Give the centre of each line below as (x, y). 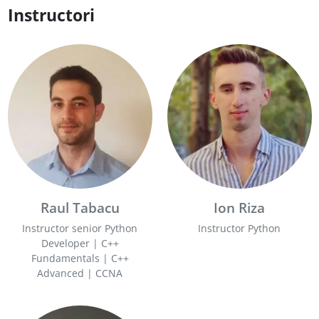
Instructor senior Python (80, 228)
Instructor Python (239, 228)
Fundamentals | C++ (80, 258)
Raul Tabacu (80, 207)
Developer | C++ (80, 243)
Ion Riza (239, 207)
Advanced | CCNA (80, 273)
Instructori (51, 15)
